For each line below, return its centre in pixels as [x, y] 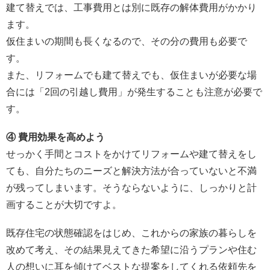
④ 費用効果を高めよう [55, 137]
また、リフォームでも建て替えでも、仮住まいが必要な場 [131, 75]
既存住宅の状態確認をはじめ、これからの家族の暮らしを [131, 233]
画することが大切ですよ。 [64, 205]
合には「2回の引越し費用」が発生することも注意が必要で [134, 92]
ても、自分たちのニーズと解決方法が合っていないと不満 [131, 171]
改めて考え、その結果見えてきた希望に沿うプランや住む [131, 250]
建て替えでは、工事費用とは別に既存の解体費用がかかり [131, 7]
